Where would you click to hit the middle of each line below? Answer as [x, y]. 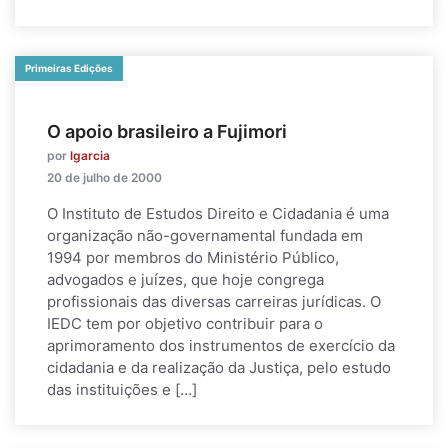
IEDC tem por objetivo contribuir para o [185, 323]
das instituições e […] [122, 389]
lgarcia [90, 155]
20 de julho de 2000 [104, 177]
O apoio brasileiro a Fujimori [167, 131]
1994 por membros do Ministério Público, [193, 257]
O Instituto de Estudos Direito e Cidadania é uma [218, 213]
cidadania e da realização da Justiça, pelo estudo [219, 367]
